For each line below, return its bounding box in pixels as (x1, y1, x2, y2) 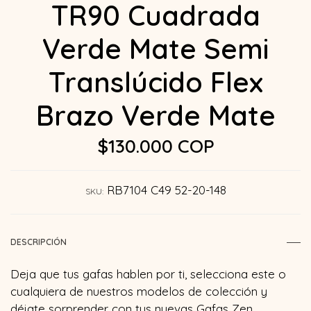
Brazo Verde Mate (35, 97, 276, 133)
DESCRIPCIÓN (10, 236, 67, 247)
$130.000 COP (96, 133, 215, 158)
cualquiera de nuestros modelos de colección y (10, 283, 267, 299)
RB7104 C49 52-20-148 (106, 182, 226, 197)
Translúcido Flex (48, 64, 263, 99)
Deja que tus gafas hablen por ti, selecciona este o (10, 266, 286, 281)
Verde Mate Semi (42, 31, 269, 66)
